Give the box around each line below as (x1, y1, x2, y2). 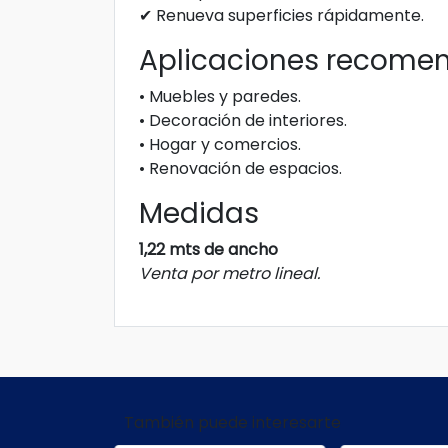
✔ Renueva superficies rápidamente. (139, 4, 424, 27)
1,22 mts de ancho (139, 238, 278, 261)
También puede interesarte (124, 411, 341, 434)
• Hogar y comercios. (139, 133, 301, 156)
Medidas (139, 194, 259, 233)
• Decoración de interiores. (139, 109, 347, 132)
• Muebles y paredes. (139, 85, 301, 108)
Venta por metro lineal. (139, 262, 320, 285)
